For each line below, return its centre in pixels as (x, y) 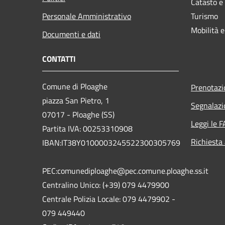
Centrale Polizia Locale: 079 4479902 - (109, 199)
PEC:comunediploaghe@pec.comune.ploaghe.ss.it (126, 171)
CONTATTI (59, 59)
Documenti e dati (71, 34)
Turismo (204, 16)
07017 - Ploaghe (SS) (78, 114)
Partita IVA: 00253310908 (87, 128)
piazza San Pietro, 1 (76, 100)
